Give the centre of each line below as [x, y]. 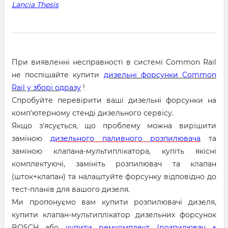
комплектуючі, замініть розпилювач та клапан [114, 164]
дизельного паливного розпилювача [125, 138]
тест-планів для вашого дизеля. [71, 189]
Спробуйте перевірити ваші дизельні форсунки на [114, 100]
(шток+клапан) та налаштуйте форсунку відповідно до [114, 177]
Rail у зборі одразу [46, 88]
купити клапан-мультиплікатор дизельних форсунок [114, 215]
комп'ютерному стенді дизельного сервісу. [93, 113]
